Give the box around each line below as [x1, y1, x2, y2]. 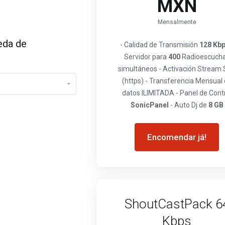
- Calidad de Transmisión [120, 41, 199, 49]
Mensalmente [157, 19, 196, 26]
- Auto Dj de [168, 101, 208, 109]
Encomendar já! [147, 132, 206, 142]
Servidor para [124, 53, 168, 61]
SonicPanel [130, 101, 169, 109]
